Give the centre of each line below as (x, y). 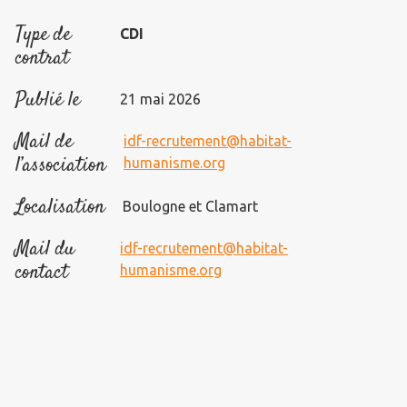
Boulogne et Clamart (190, 206)
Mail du (45, 249)
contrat (42, 58)
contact (42, 273)
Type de (43, 35)
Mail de (44, 142)
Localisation (60, 207)
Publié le (48, 100)
